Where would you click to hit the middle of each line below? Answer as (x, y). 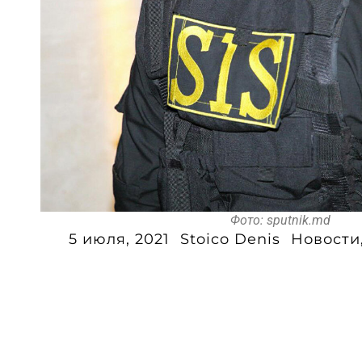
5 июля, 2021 (119, 240)
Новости (325, 240)
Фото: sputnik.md (281, 221)
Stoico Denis (230, 240)
